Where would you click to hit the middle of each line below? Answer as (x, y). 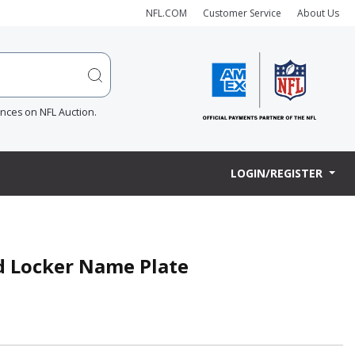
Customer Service (242, 13)
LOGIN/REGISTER (279, 174)
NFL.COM (166, 13)
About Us (318, 13)
